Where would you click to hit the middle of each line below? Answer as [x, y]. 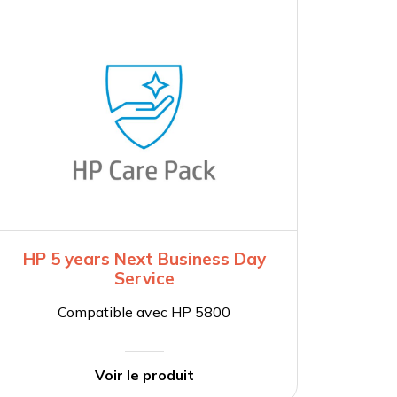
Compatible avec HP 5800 [144, 312]
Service [144, 279]
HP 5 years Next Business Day [144, 259]
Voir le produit [144, 375]
